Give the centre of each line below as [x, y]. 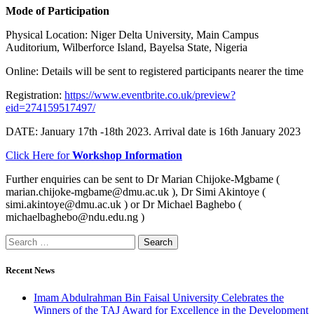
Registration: [35, 95]
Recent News [30, 270]
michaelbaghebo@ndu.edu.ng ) [75, 217]
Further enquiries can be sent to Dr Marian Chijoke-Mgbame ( [143, 179]
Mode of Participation [57, 11]
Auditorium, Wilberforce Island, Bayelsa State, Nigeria [127, 47]
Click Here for [39, 155]
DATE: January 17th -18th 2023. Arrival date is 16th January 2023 [153, 131]
